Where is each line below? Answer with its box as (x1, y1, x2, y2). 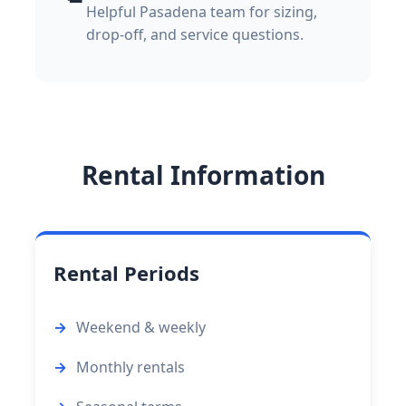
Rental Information (81, 157, 325, 192)
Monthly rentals (76, 356, 185, 377)
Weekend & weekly (76, 316, 206, 337)
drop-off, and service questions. (86, 24, 304, 44)
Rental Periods (53, 258, 199, 286)
